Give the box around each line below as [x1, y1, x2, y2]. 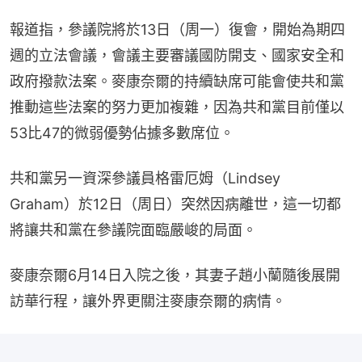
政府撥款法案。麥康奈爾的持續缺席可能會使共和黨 [10, 73, 344, 90]
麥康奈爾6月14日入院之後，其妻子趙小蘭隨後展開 [10, 267, 340, 284]
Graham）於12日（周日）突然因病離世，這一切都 [10, 196, 341, 213]
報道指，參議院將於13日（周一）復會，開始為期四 [10, 21, 345, 38]
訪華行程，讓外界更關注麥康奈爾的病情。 [10, 293, 286, 309]
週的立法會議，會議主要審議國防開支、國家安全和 [10, 47, 344, 64]
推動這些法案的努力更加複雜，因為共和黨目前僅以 [10, 99, 344, 116]
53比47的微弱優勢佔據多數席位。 [10, 124, 234, 141]
